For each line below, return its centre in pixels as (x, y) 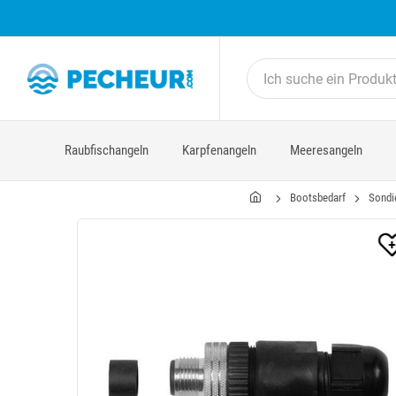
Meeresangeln (326, 150)
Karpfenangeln (219, 150)
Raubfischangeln (107, 150)
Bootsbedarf (317, 198)
